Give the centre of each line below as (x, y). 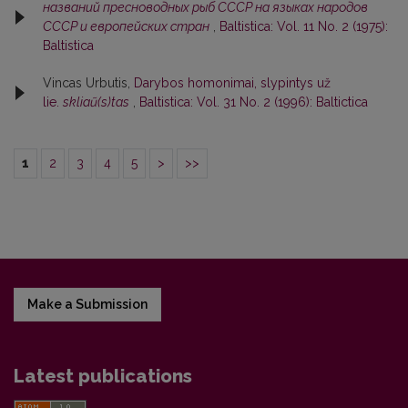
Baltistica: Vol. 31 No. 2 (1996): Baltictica (254, 102)
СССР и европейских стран (126, 27)
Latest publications (103, 377)
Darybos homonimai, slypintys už (232, 83)
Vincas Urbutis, (88, 83)
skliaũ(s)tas (96, 102)
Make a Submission (87, 305)
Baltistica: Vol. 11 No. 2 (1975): (304, 27)
